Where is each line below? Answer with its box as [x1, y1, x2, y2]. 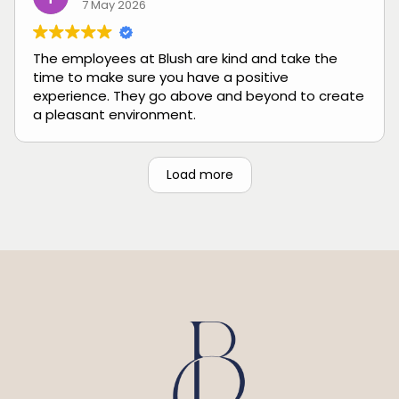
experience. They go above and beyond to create [33, 85, 364, 105]
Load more [166, 165, 233, 183]
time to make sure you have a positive [33, 67, 289, 86]
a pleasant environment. [33, 104, 196, 124]
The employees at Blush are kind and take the [33, 48, 338, 68]
